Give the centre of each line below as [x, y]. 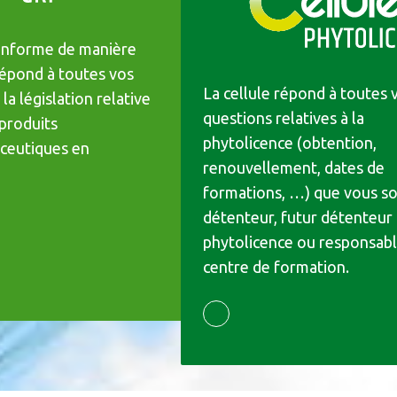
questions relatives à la [284, 117]
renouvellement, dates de [294, 167]
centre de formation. [276, 266]
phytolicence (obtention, [290, 142]
